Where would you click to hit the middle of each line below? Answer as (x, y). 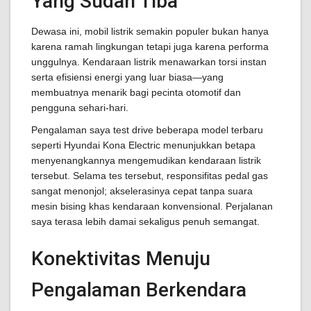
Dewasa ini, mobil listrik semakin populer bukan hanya (150, 31)
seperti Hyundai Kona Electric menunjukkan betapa (143, 145)
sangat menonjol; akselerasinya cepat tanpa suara (142, 191)
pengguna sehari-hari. (80, 108)
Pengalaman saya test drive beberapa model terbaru (147, 130)
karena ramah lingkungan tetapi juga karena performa (150, 47)
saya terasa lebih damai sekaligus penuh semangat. (145, 221)
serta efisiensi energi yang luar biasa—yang (127, 77)
